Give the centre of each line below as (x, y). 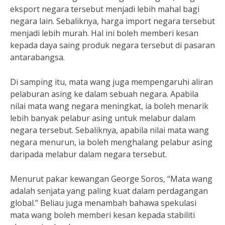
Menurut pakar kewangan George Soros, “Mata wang (111, 179)
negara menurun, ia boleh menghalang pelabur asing (111, 142)
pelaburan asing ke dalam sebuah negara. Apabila (104, 94)
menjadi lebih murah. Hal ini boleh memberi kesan (104, 33)
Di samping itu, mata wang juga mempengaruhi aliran (111, 82)
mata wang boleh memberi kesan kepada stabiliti (102, 215)
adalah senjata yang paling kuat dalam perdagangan (109, 191)
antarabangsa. (37, 57)
